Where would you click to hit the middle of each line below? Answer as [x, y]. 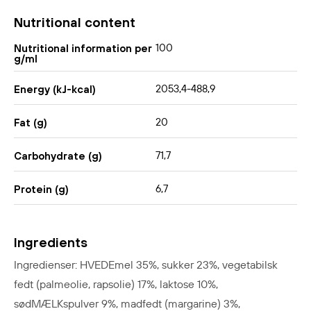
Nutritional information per [83, 48]
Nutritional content [75, 22]
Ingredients [51, 242]
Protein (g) [41, 189]
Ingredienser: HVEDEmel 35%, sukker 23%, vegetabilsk [146, 266]
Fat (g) [31, 122]
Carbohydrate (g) [58, 155]
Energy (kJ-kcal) [55, 89]
